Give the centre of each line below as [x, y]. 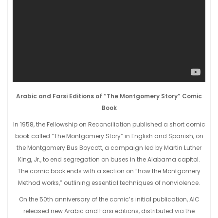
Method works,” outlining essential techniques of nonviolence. [109, 183]
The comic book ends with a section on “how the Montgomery [109, 171]
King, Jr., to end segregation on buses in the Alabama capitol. [109, 159]
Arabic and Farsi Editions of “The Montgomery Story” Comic [109, 96]
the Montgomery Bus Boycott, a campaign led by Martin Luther [109, 148]
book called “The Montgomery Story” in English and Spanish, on [109, 136]
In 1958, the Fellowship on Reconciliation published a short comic [109, 124]
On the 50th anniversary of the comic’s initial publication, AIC [109, 199]
